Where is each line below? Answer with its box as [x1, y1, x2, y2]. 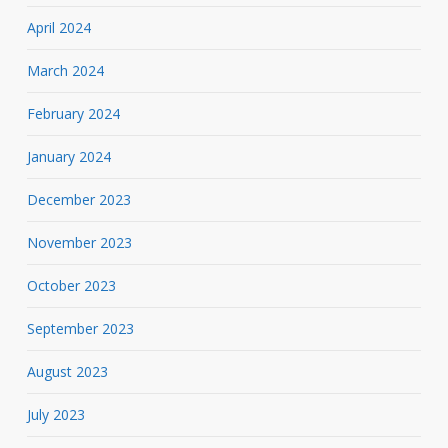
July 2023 [26, 404, 85, 424]
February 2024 [26, 103, 120, 123]
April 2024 [26, 17, 91, 37]
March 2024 [26, 60, 104, 80]
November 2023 [26, 232, 132, 252]
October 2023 [26, 275, 116, 295]
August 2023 [26, 361, 108, 381]
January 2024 [26, 146, 111, 166]
